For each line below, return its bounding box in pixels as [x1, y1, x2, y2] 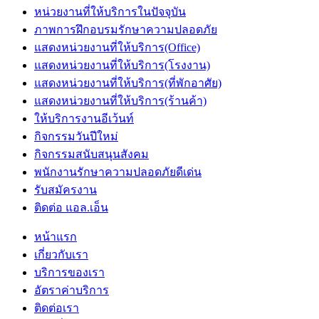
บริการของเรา [34, 266, 105, 278]
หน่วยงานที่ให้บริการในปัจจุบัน [34, 5, 186, 18]
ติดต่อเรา [34, 301, 79, 314]
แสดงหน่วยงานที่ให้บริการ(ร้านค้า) [34, 94, 206, 107]
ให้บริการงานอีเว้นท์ [34, 112, 134, 125]
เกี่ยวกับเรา [34, 248, 88, 261]
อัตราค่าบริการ [34, 283, 109, 296]
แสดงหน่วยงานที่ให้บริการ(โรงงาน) [34, 58, 210, 71]
